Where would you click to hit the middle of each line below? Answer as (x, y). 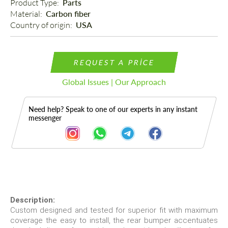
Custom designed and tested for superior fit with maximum (114, 210)
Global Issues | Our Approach (114, 82)
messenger (45, 118)
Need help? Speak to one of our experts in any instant (113, 109)
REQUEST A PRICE (114, 63)
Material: (27, 14)
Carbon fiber (68, 14)
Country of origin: (42, 25)
